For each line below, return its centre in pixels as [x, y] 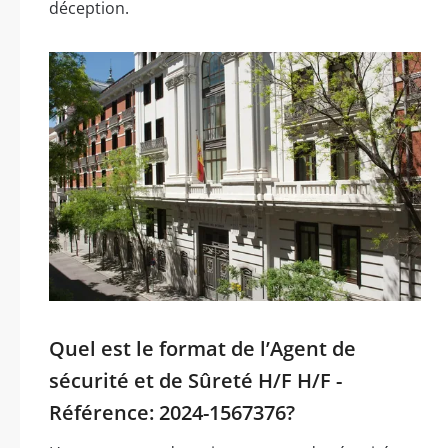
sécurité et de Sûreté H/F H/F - [195, 381]
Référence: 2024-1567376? [172, 413]
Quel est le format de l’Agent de [202, 349]
